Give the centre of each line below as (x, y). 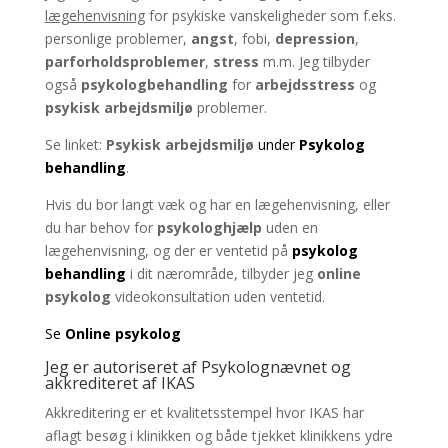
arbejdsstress (304, 84)
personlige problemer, (117, 38)
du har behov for (100, 227)
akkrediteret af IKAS (119, 383)
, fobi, (252, 38)
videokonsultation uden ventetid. (219, 296)
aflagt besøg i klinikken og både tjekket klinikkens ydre (218, 435)
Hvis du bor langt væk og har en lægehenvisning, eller (217, 204)
